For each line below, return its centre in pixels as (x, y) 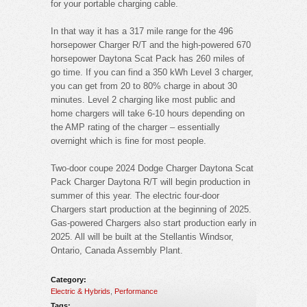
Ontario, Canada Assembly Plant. (117, 250)
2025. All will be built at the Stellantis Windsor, (142, 236)
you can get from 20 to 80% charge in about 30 (144, 86)
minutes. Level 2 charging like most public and (143, 99)
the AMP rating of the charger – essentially (135, 127)
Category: (69, 279)
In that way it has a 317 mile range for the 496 (142, 31)
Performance (136, 291)
